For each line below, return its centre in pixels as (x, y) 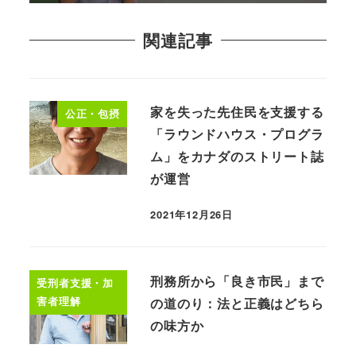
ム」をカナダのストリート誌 (237, 157)
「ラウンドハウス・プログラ (237, 134)
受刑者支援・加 (75, 282)
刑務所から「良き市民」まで (237, 281)
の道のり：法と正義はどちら (237, 304)
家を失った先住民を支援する (237, 112)
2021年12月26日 (192, 214)
